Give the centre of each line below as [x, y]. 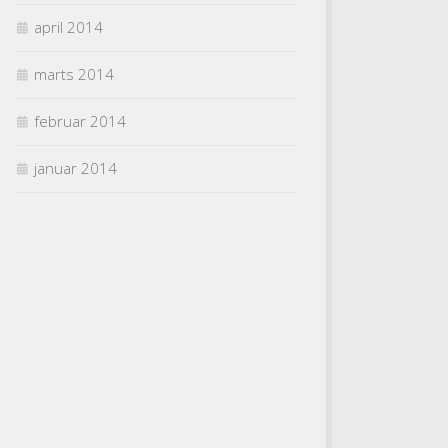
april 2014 [68, 27]
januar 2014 [75, 168]
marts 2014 [74, 74]
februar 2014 [80, 121]
